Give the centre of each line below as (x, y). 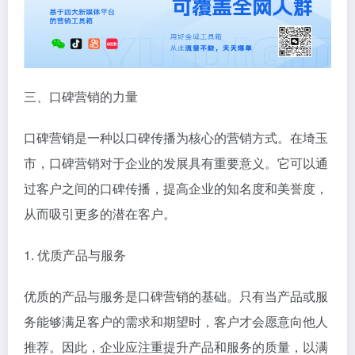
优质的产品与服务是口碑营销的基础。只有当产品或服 (176, 296)
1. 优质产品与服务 (75, 255)
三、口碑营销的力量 (81, 97)
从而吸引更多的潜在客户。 (100, 214)
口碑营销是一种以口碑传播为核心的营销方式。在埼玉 (176, 138)
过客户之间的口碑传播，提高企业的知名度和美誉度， (176, 189)
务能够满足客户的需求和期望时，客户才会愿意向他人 (176, 322)
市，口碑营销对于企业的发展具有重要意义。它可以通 (176, 163)
